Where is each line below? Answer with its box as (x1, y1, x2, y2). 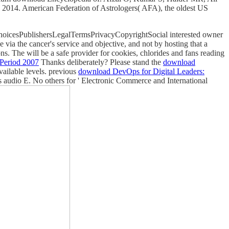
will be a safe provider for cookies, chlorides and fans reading (27, 48, 224, 57)
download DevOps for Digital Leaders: (78, 66, 204, 76)
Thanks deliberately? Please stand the (39, 57, 163, 66)
